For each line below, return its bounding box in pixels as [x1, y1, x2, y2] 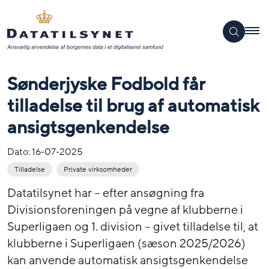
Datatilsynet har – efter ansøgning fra [7, 185, 204, 201]
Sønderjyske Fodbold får [7, 72, 205, 96]
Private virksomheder [64, 164, 132, 174]
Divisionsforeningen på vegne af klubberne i [7, 202, 243, 218]
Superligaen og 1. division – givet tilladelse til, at [7, 219, 258, 235]
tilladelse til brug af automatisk [7, 94, 259, 118]
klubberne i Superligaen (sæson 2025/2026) [7, 235, 246, 252]
